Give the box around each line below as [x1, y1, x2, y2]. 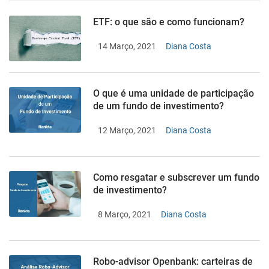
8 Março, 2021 [98, 210, 151, 219]
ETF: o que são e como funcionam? [93, 16, 244, 28]
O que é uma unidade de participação [93, 88, 254, 99]
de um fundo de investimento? [93, 100, 224, 112]
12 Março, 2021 [98, 125, 156, 135]
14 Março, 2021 [98, 41, 156, 51]
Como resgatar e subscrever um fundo [93, 172, 259, 183]
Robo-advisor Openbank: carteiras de [93, 256, 253, 267]
